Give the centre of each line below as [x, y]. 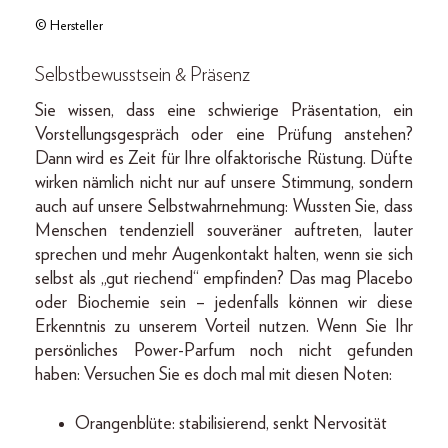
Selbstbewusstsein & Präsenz [142, 75]
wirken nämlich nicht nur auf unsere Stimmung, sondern [224, 183]
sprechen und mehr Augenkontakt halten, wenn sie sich [224, 255]
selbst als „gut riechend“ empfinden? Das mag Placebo [224, 279]
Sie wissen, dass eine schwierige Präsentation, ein [224, 111]
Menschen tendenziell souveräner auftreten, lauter [224, 231]
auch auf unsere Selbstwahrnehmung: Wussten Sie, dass [224, 207]
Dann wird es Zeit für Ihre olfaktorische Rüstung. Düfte [224, 159]
